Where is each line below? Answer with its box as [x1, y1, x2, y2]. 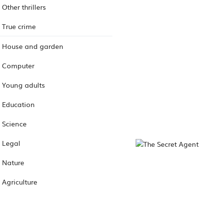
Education [2, 99, 35, 109]
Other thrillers [2, 1, 46, 12]
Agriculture [2, 176, 37, 186]
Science [2, 118, 27, 128]
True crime [2, 21, 36, 31]
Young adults [2, 79, 45, 90]
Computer [2, 60, 34, 70]
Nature [2, 157, 24, 167]
